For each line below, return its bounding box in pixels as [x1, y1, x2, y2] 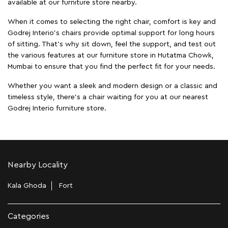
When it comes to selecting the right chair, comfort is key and [8, 18, 216, 25]
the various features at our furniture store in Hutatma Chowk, [8, 51, 214, 59]
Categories [8, 212, 49, 221]
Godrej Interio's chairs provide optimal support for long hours [8, 29, 215, 37]
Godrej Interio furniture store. [8, 104, 106, 112]
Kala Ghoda [8, 182, 46, 190]
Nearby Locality [8, 161, 68, 169]
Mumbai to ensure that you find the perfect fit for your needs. [8, 63, 215, 70]
